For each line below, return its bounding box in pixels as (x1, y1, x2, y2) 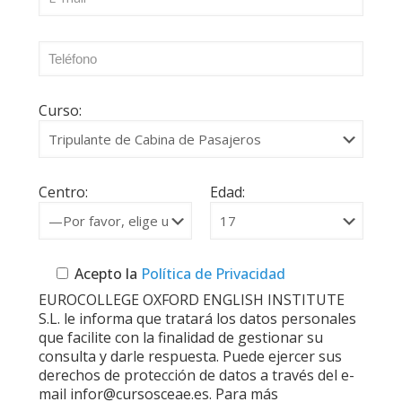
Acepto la (74, 264, 137, 284)
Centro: (39, 182, 88, 202)
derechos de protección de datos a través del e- (39, 365, 354, 385)
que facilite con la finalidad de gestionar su (39, 328, 323, 347)
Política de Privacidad (137, 264, 285, 284)
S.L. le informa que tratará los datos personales (39, 309, 356, 328)
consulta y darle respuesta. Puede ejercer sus (39, 346, 342, 366)
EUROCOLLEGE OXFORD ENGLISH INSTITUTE (39, 290, 345, 310)
